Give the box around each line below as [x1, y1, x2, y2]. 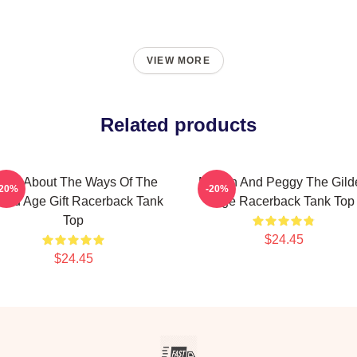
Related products [100, 114, 257, 135]
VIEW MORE [147, 55, 210, 66]
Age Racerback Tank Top [213, 194, 355, 208]
